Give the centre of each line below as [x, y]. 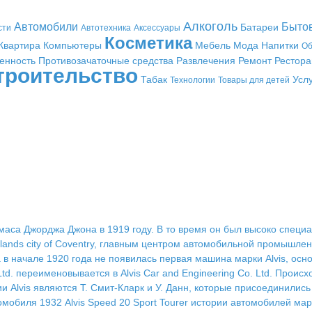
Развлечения [205, 61]
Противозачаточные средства [106, 61]
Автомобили [46, 27]
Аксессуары [157, 28]
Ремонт [255, 61]
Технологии [192, 80]
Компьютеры [72, 45]
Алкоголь [210, 26]
